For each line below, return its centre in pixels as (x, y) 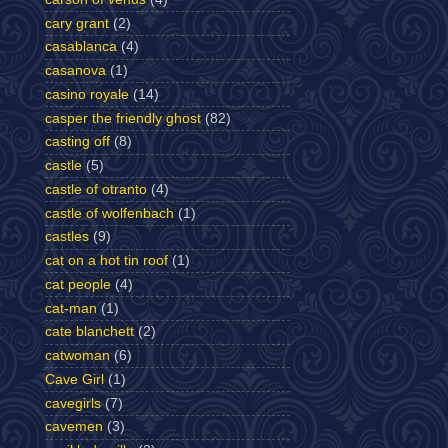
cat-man (71, 308)
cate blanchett (89, 332)
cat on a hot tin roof (106, 260)
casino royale (87, 94)
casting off (77, 142)
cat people (78, 284)
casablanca (81, 47)
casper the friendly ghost (123, 118)
